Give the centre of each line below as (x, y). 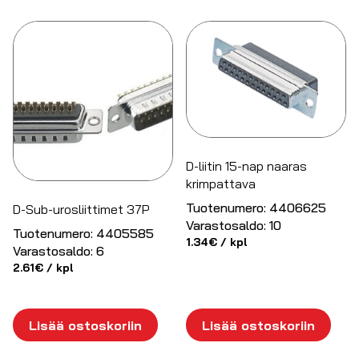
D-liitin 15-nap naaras (247, 166)
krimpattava (221, 184)
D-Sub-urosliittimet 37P (81, 209)
